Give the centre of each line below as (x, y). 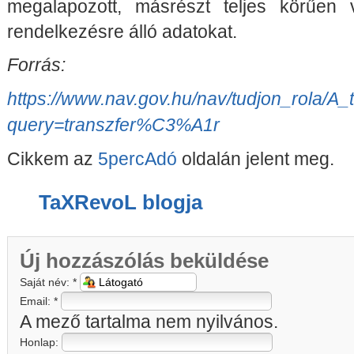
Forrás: (36, 65)
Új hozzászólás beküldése (144, 261)
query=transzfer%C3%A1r (113, 125)
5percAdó (137, 159)
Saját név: (46, 282)
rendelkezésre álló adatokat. (122, 32)
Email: (37, 301)
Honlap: (41, 343)
